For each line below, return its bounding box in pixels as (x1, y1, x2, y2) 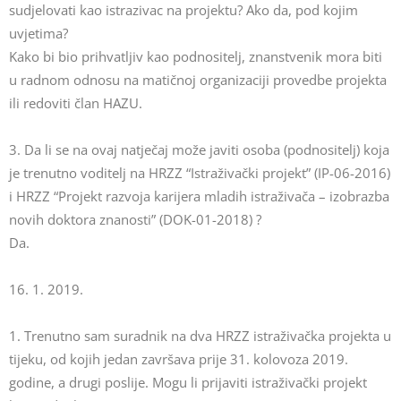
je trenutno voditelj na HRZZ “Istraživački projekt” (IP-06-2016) (9, 164, 390, 182)
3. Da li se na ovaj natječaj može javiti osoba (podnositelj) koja (9, 141, 389, 158)
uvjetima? (9, 24, 68, 42)
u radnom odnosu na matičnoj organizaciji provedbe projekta (9, 71, 387, 89)
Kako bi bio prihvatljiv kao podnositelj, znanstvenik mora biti (9, 47, 382, 65)
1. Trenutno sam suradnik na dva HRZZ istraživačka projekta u (9, 327, 391, 345)
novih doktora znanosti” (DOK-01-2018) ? (9, 210, 261, 228)
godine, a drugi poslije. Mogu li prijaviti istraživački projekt (9, 373, 367, 391)
